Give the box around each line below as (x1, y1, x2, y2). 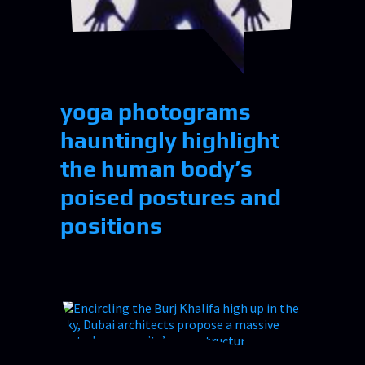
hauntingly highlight (60, 126, 279, 153)
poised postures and (60, 183, 281, 210)
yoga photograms (60, 98, 251, 125)
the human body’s (60, 155, 253, 182)
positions (60, 212, 162, 239)
